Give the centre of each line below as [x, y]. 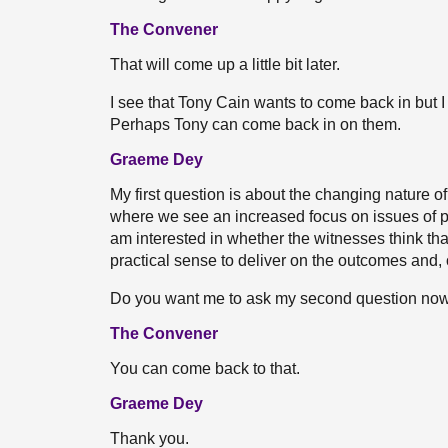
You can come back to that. [205, 368]
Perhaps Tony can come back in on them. [255, 124]
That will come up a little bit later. [225, 64]
